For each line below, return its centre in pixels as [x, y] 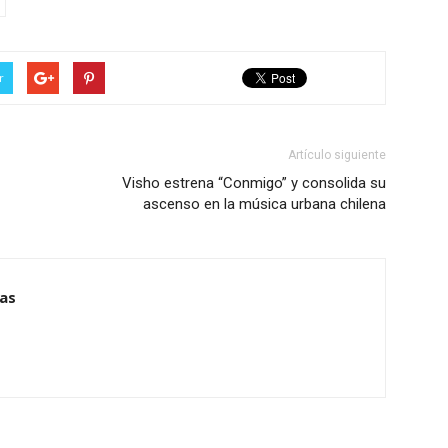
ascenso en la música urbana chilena [264, 203]
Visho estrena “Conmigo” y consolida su [254, 182]
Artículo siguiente [337, 154]
